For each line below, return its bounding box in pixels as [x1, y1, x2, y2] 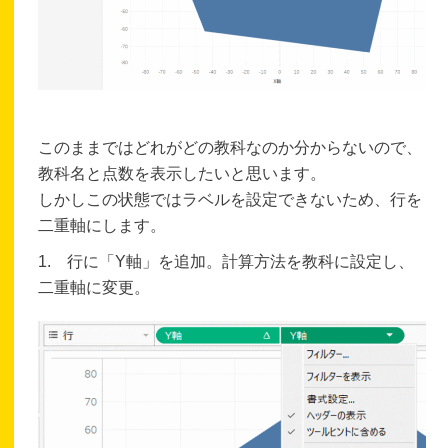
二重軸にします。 [38, 216, 167, 234]
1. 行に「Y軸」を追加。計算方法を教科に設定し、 [38, 252, 415, 270]
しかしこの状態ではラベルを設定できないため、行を [38, 190, 423, 208]
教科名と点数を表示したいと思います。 [38, 164, 327, 182]
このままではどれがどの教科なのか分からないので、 [38, 138, 423, 156]
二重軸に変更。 [38, 278, 151, 296]
